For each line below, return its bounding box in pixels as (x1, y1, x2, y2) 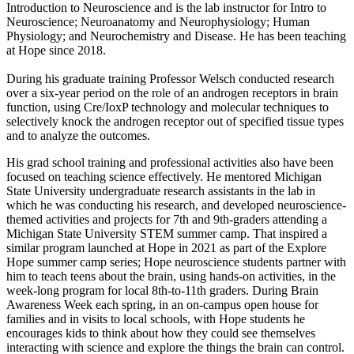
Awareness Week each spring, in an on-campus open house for (6, 297, 318, 311)
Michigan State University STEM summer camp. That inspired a (6, 226, 327, 240)
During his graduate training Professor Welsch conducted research (6, 71, 334, 85)
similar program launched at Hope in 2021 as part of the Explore (6, 240, 326, 254)
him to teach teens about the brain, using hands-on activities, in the (6, 269, 336, 283)
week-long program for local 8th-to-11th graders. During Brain (6, 283, 318, 297)
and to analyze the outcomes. (6, 128, 150, 142)
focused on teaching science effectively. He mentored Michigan (6, 169, 322, 183)
